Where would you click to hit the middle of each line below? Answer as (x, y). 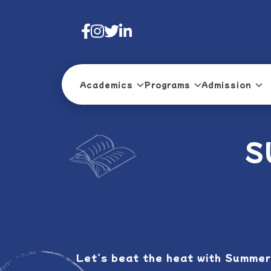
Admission (227, 84)
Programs (167, 84)
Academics (106, 84)
